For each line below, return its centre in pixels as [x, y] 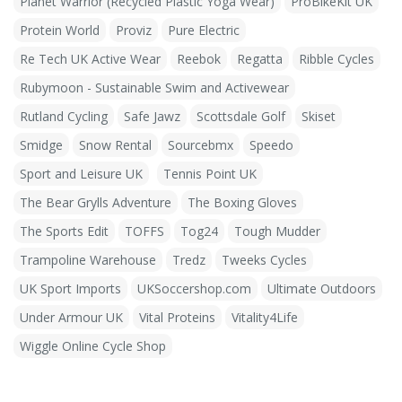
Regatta [260, 59]
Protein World [60, 31]
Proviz [134, 31]
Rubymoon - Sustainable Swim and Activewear [154, 88]
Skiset [319, 117]
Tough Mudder [277, 232]
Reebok [199, 59]
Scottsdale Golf [241, 117]
